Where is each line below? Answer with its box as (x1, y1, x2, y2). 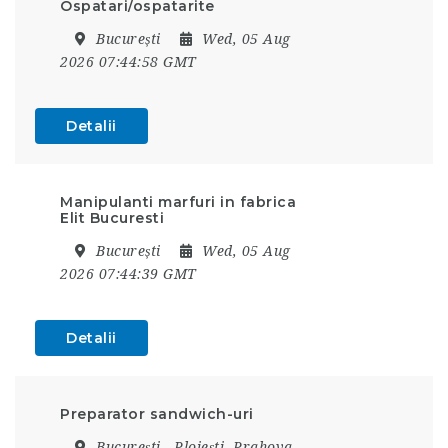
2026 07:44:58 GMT (60, 53, 197, 70)
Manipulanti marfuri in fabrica (60, 192, 296, 211)
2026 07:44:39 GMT (60, 265, 197, 282)
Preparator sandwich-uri (60, 404, 254, 423)
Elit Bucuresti (60, 208, 164, 227)
